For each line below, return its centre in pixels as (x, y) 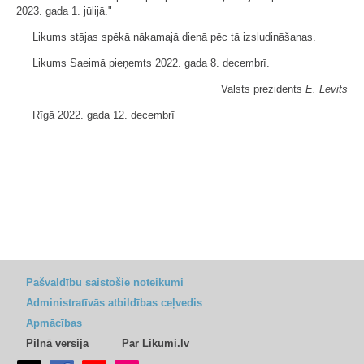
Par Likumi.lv (156, 343)
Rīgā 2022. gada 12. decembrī (104, 115)
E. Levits (327, 89)
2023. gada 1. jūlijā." (64, 11)
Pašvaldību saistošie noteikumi (105, 282)
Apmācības (54, 323)
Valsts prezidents (263, 89)
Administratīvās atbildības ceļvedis (114, 303)
